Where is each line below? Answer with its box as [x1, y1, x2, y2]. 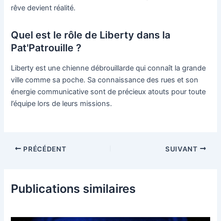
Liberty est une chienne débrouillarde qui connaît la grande [11, 64, 206, 73]
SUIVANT [165, 145, 200, 153]
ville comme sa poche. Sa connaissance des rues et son [11, 75, 199, 85]
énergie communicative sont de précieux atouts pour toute [11, 87, 206, 97]
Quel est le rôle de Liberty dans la [11, 29, 171, 41]
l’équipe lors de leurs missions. [11, 99, 112, 109]
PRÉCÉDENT [21, 145, 67, 153]
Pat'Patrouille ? [11, 42, 82, 54]
